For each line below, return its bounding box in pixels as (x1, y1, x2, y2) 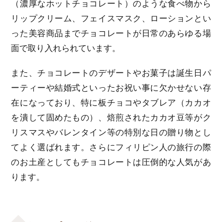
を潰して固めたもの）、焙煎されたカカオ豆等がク (11, 113, 211, 123)
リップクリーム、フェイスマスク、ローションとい (11, 14, 211, 24)
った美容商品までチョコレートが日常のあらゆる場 (11, 29, 211, 39)
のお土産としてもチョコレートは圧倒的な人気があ (11, 158, 211, 167)
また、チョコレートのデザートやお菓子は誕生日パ (11, 68, 211, 78)
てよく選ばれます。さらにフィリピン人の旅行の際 (11, 143, 211, 153)
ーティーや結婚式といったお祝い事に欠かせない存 (11, 83, 211, 93)
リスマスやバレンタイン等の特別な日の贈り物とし (11, 128, 211, 138)
